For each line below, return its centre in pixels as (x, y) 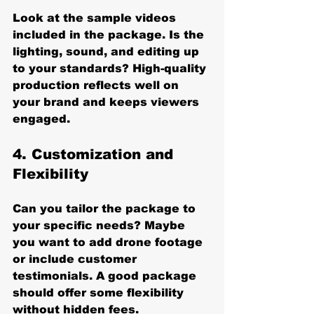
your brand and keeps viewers (108, 102)
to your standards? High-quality (111, 68)
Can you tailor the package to (106, 208)
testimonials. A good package (106, 275)
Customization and (105, 154)
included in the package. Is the (110, 34)
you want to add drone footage (109, 242)
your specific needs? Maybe (101, 225)
